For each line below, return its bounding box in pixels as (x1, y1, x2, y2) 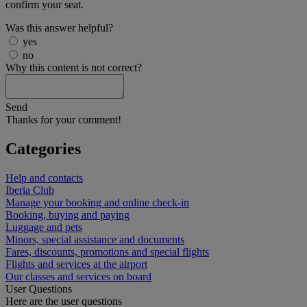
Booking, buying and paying (5, 209, 130, 221)
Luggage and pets (5, 221, 82, 233)
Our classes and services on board (5, 271, 151, 282)
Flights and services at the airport (5, 258, 147, 270)
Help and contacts (5, 172, 83, 184)
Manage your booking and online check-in (5, 197, 189, 208)
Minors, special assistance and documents (5, 234, 184, 245)
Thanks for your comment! (5, 114, 121, 126)
